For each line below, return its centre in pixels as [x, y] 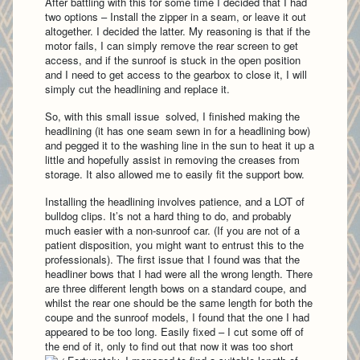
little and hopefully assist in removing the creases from [172, 160]
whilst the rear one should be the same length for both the [179, 303]
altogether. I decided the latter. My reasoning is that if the [178, 31]
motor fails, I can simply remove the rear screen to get [172, 45]
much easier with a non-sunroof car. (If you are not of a [172, 230]
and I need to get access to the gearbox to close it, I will [176, 74]
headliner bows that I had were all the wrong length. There [179, 274]
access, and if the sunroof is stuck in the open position [173, 60]
